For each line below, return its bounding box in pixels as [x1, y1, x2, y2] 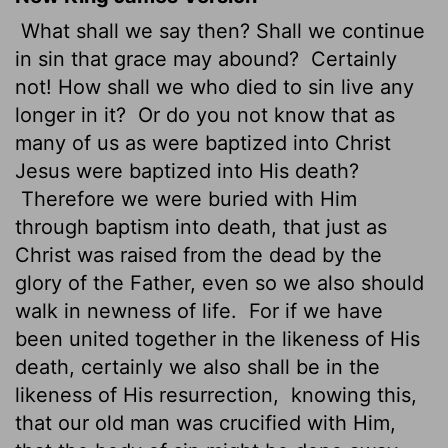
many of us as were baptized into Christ [15, 130, 391, 155]
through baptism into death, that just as [15, 214, 387, 239]
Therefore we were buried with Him [15, 186, 357, 211]
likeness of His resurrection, [15, 382, 285, 407]
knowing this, [285, 382, 417, 407]
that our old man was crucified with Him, [15, 410, 396, 435]
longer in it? [15, 102, 132, 127]
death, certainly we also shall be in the [15, 354, 380, 379]
